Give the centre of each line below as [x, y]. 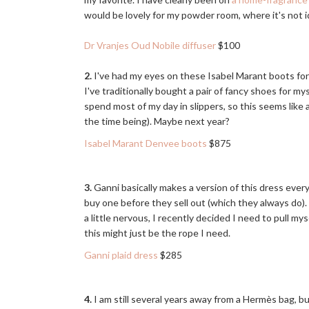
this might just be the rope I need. [158, 233]
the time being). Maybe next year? [158, 121]
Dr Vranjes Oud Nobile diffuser [150, 45]
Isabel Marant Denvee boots [146, 143]
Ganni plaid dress [121, 255]
